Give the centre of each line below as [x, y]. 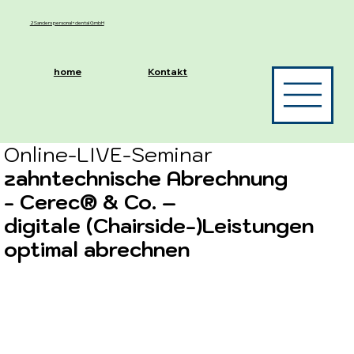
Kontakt [168, 71]
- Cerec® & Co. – [90, 201]
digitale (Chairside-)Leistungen [159, 225]
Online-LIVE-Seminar [109, 154]
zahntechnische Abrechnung [146, 178]
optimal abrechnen [97, 249]
